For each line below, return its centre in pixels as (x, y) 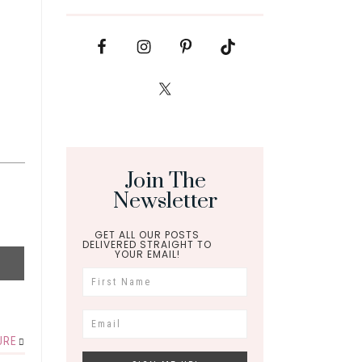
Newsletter (165, 202)
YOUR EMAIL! (147, 255)
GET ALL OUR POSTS (147, 235)
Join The (165, 181)
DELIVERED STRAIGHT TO (147, 245)
